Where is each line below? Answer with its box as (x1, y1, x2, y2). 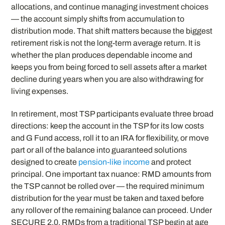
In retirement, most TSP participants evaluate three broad (11, 109, 214, 118)
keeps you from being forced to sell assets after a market (11, 62, 207, 71)
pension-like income (78, 157, 150, 166)
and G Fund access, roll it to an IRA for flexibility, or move (11, 133, 209, 142)
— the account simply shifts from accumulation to (11, 14, 185, 23)
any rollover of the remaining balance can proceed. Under (11, 205, 212, 214)
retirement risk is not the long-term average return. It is (11, 38, 201, 47)
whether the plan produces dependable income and (11, 50, 193, 59)
